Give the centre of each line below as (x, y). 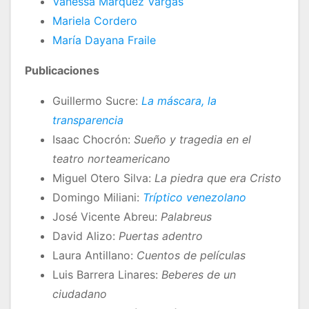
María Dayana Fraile (104, 40)
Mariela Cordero (95, 21)
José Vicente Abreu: (107, 217)
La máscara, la (179, 101)
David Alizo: (86, 236)
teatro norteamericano (111, 159)
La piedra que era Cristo (218, 178)
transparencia (88, 120)
